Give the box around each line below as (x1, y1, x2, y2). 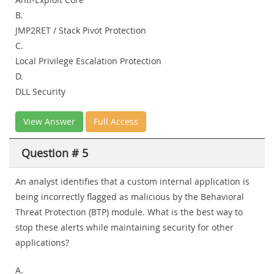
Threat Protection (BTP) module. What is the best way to (15, 206, 243, 218)
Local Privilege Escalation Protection (15, 55, 161, 67)
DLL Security (15, 86, 65, 98)
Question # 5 (21, 146, 88, 161)
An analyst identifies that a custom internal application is (15, 176, 250, 188)
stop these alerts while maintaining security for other (15, 221, 234, 234)
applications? (15, 237, 69, 249)
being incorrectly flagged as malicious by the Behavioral (15, 191, 244, 203)
